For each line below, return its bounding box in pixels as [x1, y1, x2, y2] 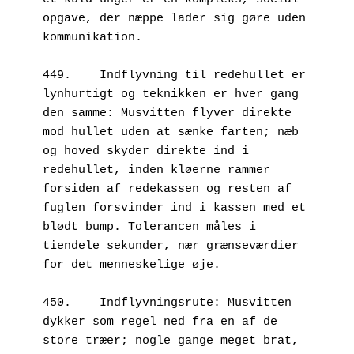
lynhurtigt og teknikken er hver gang [43, 87, 299, 101]
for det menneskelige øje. [43, 258, 220, 272]
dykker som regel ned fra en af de [43, 314, 277, 329]
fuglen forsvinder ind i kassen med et [43, 201, 306, 215]
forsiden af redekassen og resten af [43, 182, 292, 196]
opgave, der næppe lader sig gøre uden [43, 11, 306, 25]
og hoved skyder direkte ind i [43, 144, 249, 158]
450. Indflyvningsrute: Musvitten [43, 296, 71, 310]
